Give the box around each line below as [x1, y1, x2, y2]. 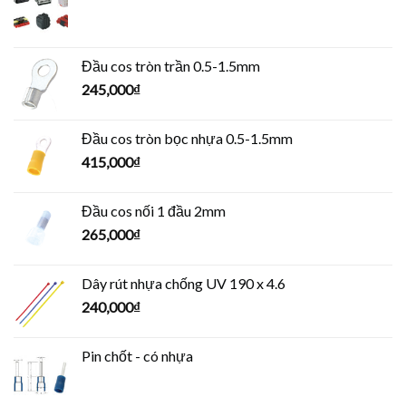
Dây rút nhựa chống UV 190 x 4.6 [82, 274, 285, 292]
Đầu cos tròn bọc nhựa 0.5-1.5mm [82, 129, 293, 147]
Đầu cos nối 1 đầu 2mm [82, 201, 226, 219]
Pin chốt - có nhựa [82, 346, 193, 364]
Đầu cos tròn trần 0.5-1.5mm [82, 56, 260, 74]
